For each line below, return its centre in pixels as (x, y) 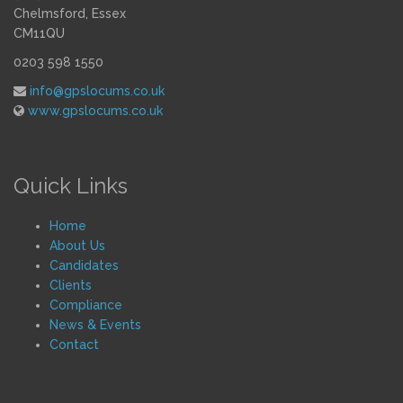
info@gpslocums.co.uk (97, 91)
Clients (71, 285)
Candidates (84, 265)
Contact (74, 345)
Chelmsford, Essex (70, 13)
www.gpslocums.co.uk (95, 111)
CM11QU (39, 33)
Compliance (86, 305)
